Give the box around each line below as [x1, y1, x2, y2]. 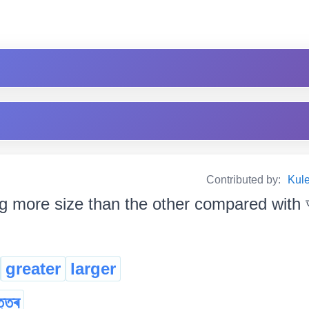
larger [70, 259, 116, 279]
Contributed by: [206, 174, 283, 186]
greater [6, 259, 61, 279]
